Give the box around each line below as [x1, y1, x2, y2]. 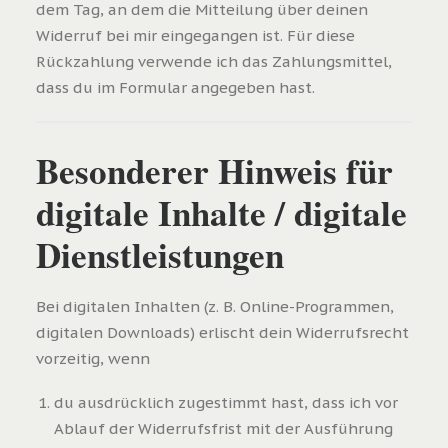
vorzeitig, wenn [36, 349, 150, 368]
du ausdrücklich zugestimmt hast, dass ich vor [54, 393, 398, 412]
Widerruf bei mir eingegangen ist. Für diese [36, 26, 355, 45]
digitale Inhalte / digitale [36, 187, 407, 238]
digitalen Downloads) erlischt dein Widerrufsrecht [36, 323, 409, 342]
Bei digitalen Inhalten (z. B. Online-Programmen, [36, 297, 394, 316]
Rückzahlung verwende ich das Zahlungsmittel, [36, 52, 392, 71]
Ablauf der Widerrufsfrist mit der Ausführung [54, 419, 393, 438]
